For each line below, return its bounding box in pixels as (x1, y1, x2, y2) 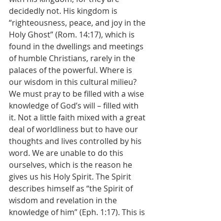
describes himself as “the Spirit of (9, 183, 135, 194)
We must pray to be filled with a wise (9, 88, 146, 99)
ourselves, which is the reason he (9, 159, 134, 170)
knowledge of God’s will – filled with (9, 100, 141, 111)
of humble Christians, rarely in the (9, 53, 137, 64)
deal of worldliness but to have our (9, 124, 140, 135)
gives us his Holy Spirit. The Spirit (9, 171, 133, 182)
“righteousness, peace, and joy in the (9, 17, 147, 28)
